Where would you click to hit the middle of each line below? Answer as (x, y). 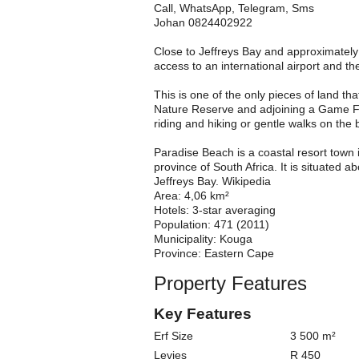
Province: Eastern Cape (214, 253)
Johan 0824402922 (203, 22)
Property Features (230, 283)
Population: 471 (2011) (212, 224)
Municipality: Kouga (203, 239)
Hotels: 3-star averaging (215, 210)
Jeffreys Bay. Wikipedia (212, 181)
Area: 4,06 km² (192, 196)
